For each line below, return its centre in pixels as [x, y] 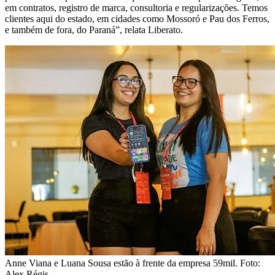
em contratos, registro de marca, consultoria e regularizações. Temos [136, 7]
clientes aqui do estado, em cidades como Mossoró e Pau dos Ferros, [137, 18]
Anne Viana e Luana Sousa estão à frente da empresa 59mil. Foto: [133, 263]
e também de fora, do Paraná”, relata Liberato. [94, 29]
